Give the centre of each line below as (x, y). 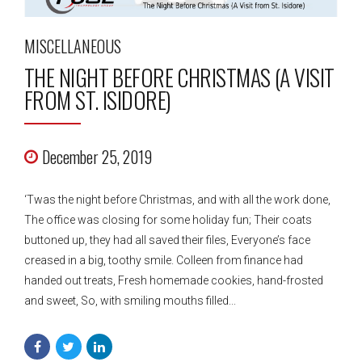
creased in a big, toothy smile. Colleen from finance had (164, 261)
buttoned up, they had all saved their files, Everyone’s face (167, 240)
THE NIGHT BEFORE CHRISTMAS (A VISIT (179, 78)
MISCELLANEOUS (73, 46)
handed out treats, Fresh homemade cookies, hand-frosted (174, 281)
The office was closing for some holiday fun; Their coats (168, 220)
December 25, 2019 (97, 157)
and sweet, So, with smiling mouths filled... (130, 301)
